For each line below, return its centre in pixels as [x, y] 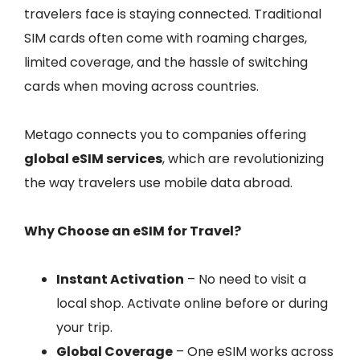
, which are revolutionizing [243, 159]
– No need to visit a [245, 279]
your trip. [84, 327]
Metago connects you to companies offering [165, 135]
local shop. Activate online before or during [192, 303]
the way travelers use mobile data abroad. [158, 183]
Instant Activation [120, 279]
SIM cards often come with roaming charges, [166, 38]
